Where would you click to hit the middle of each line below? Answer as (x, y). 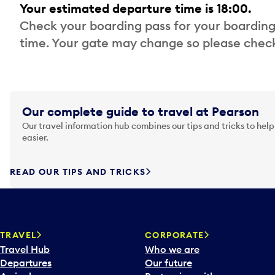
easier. (35, 138)
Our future (168, 263)
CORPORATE (175, 235)
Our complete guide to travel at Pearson (141, 112)
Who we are (172, 250)
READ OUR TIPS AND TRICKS (78, 172)
